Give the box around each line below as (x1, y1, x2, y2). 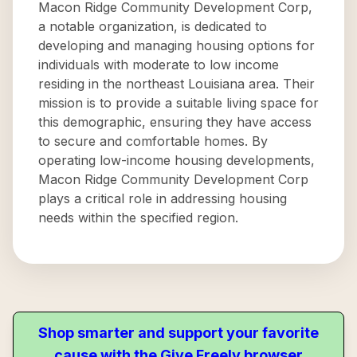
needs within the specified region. (38, 210, 238, 226)
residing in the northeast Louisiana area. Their (38, 76, 315, 92)
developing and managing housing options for (38, 37, 315, 53)
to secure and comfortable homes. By (38, 133, 268, 149)
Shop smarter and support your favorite (38, 324, 319, 341)
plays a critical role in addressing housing (38, 190, 287, 206)
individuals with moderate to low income (38, 57, 279, 73)
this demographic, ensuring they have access (38, 114, 312, 130)
